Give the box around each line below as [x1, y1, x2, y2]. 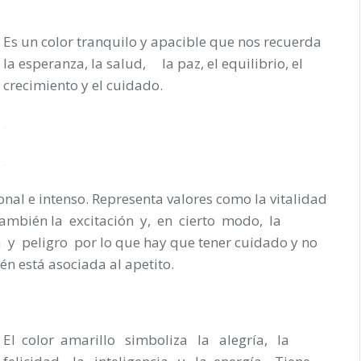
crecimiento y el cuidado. [3, 75, 163, 94]
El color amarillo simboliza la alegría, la [3, 330, 296, 349]
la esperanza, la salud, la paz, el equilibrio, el [3, 53, 303, 73]
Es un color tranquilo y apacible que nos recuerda [3, 31, 322, 51]
